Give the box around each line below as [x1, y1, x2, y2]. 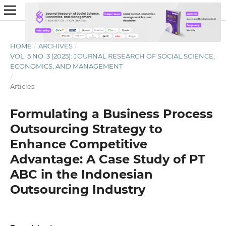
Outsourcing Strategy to [10, 121, 162, 136]
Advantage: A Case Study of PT [10, 151, 205, 166]
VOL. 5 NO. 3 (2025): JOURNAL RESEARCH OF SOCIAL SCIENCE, [10, 51, 215, 60]
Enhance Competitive [10, 136, 147, 151]
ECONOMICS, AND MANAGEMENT [10, 62, 123, 70]
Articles [10, 82, 34, 90]
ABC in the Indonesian [10, 166, 153, 182]
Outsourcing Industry [10, 182, 145, 197]
